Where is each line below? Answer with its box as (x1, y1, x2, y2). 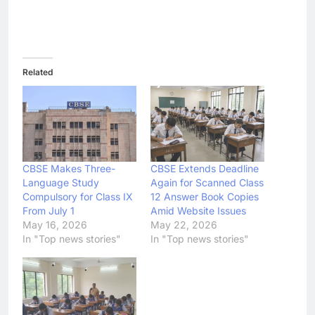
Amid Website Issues (150, 204, 246, 217)
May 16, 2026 (22, 218, 87, 231)
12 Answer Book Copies (150, 190, 259, 202)
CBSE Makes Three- (22, 162, 115, 174)
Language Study (22, 176, 99, 188)
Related (22, 66, 53, 77)
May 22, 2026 (150, 218, 217, 231)
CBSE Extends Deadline (150, 162, 259, 174)
